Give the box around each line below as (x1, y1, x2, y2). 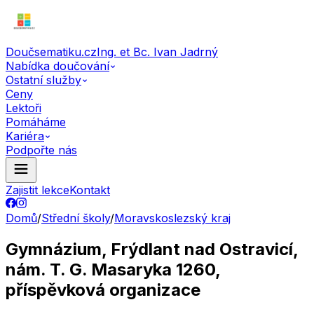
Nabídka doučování (6, 59, 109, 73)
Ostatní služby (6, 73, 81, 87)
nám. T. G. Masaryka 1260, (6, 259, 220, 280)
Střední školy (41, 211, 110, 225)
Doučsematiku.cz (6, 45, 97, 59)
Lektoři (6, 101, 41, 115)
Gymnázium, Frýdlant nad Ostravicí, (6, 238, 298, 259)
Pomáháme (6, 115, 66, 129)
